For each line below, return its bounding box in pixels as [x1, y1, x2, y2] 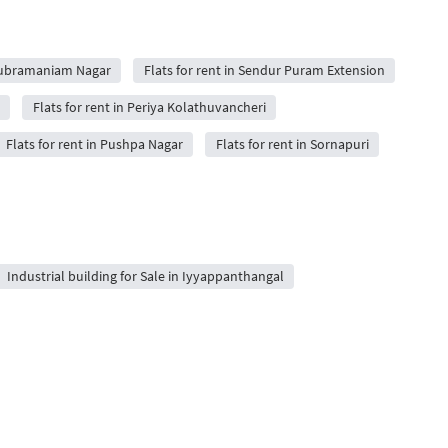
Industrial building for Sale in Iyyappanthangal [6, 267, 284, 285]
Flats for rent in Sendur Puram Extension [143, 61, 385, 79]
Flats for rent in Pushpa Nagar [5, 135, 183, 153]
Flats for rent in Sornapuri [215, 135, 369, 153]
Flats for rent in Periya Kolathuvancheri [32, 98, 266, 116]
